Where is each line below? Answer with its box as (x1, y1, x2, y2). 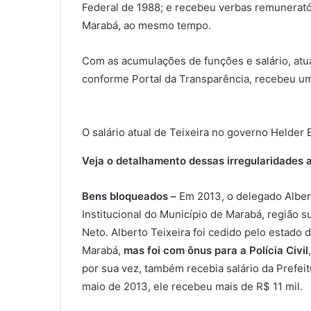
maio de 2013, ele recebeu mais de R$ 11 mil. (82, 280, 303, 294)
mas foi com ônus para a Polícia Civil (124, 244, 308, 258)
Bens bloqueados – (82, 190, 176, 203)
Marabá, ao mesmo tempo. (82, 19, 211, 33)
